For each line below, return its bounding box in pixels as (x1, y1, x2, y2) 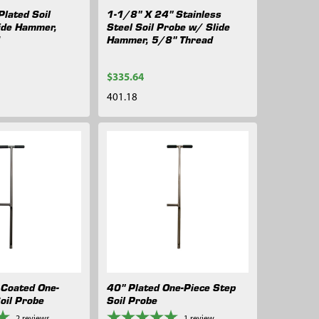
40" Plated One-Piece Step (106, 280, 236, 295)
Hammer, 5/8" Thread (106, 32, 213, 46)
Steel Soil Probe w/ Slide (106, 19, 230, 33)
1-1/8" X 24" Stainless (106, 6, 221, 21)
